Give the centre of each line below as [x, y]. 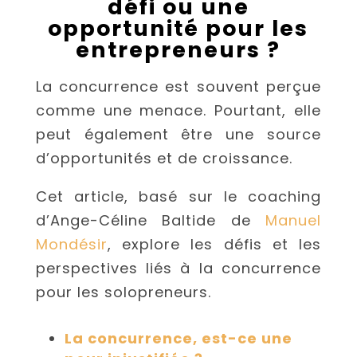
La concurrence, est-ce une [178, 339]
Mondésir [71, 245]
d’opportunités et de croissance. [164, 159]
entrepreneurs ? [178, 50]
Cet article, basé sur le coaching [178, 197]
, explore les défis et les [214, 245]
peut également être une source [178, 135]
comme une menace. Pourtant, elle [178, 111]
